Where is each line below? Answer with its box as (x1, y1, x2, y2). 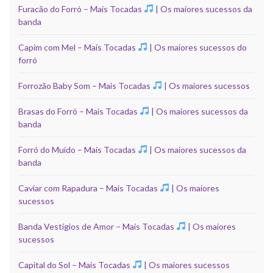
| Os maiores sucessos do (147, 41, 247, 52)
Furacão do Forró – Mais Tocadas (18, 3, 144, 14)
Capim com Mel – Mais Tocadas (18, 41, 138, 52)
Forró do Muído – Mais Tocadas (18, 144, 138, 155)
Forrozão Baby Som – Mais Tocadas (18, 80, 152, 91)
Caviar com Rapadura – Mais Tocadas (18, 182, 160, 193)
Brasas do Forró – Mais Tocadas (18, 105, 140, 116)
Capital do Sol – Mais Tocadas (18, 259, 132, 270)
